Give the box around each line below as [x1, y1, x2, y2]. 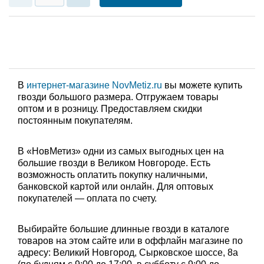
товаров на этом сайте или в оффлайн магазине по [18, 236, 243, 246]
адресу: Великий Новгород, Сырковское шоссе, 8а [18, 247, 238, 258]
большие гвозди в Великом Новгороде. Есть [18, 158, 210, 168]
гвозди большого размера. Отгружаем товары [18, 92, 219, 102]
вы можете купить [162, 80, 242, 90]
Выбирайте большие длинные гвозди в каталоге [18, 224, 229, 234]
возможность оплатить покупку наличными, [18, 170, 207, 180]
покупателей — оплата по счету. [18, 193, 157, 203]
